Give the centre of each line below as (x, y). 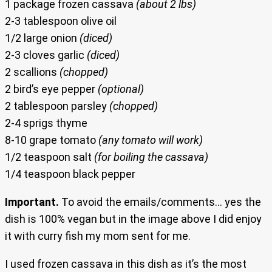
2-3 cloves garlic (46, 55)
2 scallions (32, 72)
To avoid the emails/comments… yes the (160, 202)
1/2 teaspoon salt (49, 157)
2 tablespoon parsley (57, 106)
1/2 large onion (42, 38)
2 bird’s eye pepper (51, 89)
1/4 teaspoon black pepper (70, 174)
